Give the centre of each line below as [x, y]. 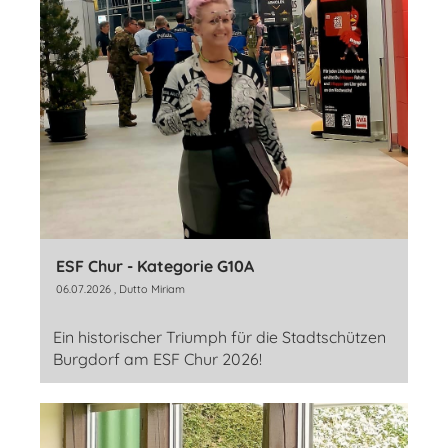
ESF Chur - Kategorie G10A [155, 266]
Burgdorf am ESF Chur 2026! [157, 359]
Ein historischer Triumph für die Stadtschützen [219, 337]
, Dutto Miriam [148, 289]
